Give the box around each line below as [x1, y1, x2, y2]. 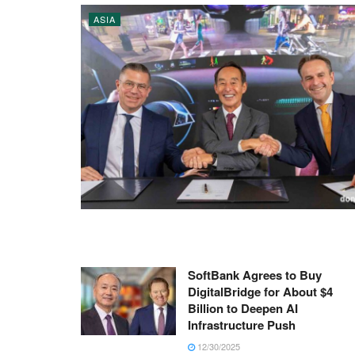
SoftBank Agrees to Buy [188, 266, 322, 284]
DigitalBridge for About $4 [188, 283, 333, 301]
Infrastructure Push [188, 316, 296, 334]
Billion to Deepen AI [188, 300, 298, 318]
